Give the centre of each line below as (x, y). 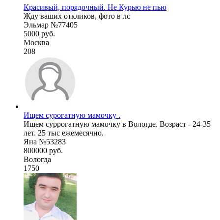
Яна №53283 (45, 141)
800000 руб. (43, 150)
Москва (36, 42)
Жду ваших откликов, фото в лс (77, 16)
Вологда (37, 159)
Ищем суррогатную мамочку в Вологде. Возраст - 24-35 (117, 124)
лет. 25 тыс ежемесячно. (64, 133)
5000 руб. (39, 33)
